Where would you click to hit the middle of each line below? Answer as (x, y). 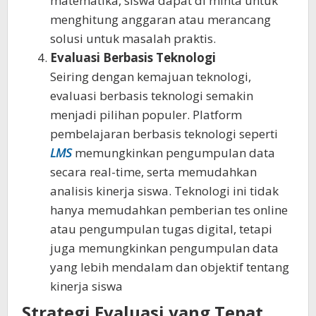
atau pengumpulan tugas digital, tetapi (161, 229)
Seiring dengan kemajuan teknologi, (151, 76)
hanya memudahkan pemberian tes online (169, 209)
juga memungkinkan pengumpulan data (164, 248)
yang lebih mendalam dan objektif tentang (170, 267)
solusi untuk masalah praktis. (133, 38)
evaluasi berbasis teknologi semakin (152, 95)
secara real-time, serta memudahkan (153, 171)
